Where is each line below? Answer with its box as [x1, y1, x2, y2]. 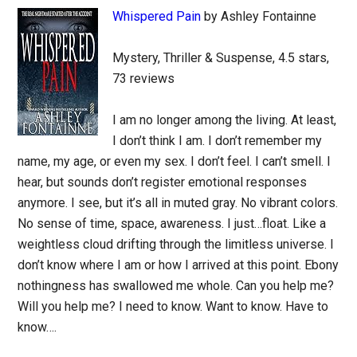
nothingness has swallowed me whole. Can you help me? [18, 278, 335, 293]
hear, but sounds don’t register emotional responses [18, 175, 308, 190]
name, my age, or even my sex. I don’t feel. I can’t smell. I [18, 154, 331, 169]
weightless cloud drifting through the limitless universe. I [18, 237, 335, 252]
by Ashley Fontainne [201, 9, 317, 24]
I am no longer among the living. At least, [112, 112, 337, 127]
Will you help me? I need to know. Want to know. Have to [18, 299, 329, 314]
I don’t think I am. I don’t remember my [112, 133, 323, 148]
